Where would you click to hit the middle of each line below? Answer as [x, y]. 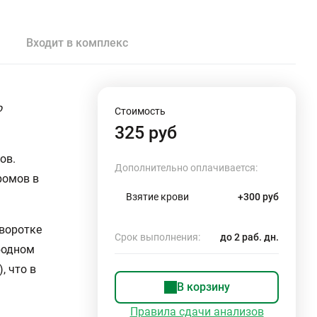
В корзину [203, 287]
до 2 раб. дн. [249, 237]
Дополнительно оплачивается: [186, 168]
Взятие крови [157, 197]
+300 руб [258, 197]
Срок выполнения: [157, 237]
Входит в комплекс [77, 43]
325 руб [146, 133]
